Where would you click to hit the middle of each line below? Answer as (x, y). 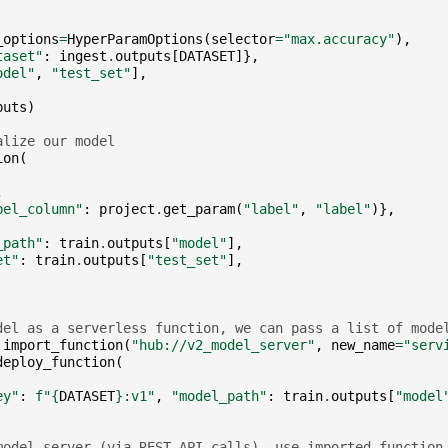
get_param (198, 208)
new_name (362, 344)
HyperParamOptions (134, 38)
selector (242, 38)
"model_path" (218, 395)
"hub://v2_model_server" (222, 344)
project (126, 208)
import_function (62, 344)
